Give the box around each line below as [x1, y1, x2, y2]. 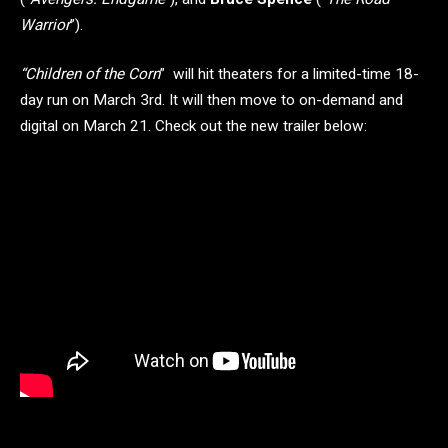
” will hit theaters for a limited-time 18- [160, 65, 419, 84]
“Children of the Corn [20, 65, 160, 84]
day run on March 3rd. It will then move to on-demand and [20, 91, 403, 110]
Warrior [20, 15, 70, 34]
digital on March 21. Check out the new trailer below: [20, 117, 367, 136]
